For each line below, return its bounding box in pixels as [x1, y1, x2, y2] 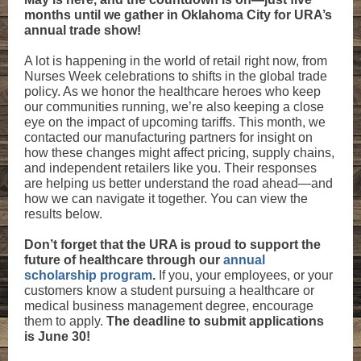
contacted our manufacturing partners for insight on [24, 131, 313, 144]
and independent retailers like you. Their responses [24, 161, 317, 175]
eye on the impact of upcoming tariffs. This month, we [24, 115, 326, 129]
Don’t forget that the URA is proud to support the [24, 238, 321, 251]
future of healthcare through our [24, 253, 223, 267]
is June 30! [24, 330, 90, 343]
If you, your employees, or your [159, 268, 333, 282]
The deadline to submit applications [106, 314, 324, 328]
